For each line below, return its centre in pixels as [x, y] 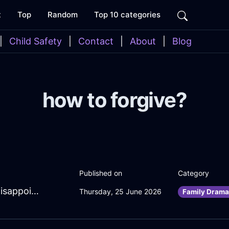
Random [63, 15]
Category [193, 173]
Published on [101, 173]
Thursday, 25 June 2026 [120, 192]
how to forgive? [114, 100]
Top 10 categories [127, 15]
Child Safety [36, 41]
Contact [96, 41]
